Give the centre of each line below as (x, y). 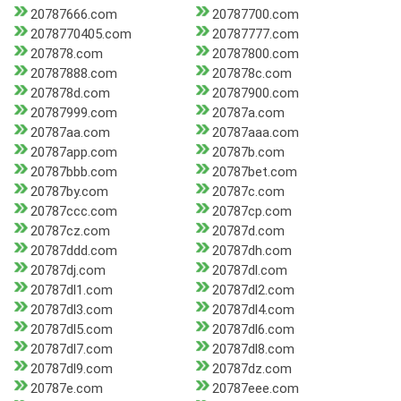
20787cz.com (70, 231)
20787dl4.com (253, 310)
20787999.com (74, 113)
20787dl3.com (72, 310)
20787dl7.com (72, 350)
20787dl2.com (253, 290)
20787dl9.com (72, 369)
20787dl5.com (72, 330)
